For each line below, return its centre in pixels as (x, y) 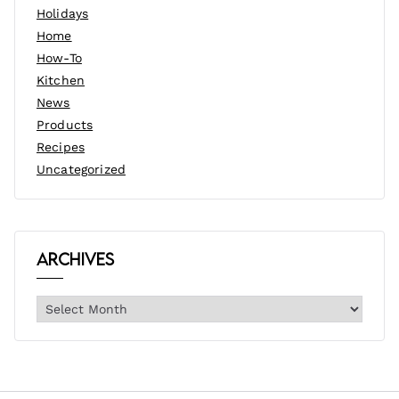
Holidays (63, 13)
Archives (76, 259)
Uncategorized (81, 169)
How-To (59, 57)
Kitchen (61, 80)
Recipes (61, 147)
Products (65, 124)
